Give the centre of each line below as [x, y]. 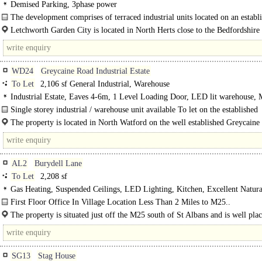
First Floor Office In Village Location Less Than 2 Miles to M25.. [120, 202]
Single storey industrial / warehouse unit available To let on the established [134, 110]
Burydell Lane [58, 163]
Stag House [57, 256]
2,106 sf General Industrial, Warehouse [104, 84]
